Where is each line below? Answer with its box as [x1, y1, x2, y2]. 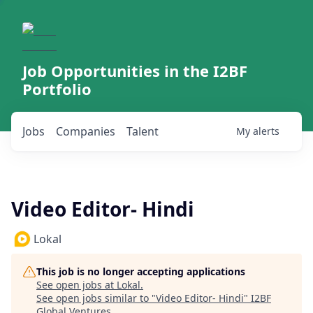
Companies [56, 124, 115, 139]
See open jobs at [36, 278, 117, 291]
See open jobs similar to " [36, 291, 156, 305]
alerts [253, 124, 279, 138]
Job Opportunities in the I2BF [22, 60, 247, 81]
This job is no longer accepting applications [36, 265, 245, 278]
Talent [126, 124, 159, 139]
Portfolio [22, 78, 92, 99]
